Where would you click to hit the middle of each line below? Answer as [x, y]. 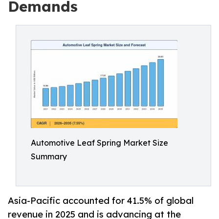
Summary [49, 156]
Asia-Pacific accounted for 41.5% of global [101, 201]
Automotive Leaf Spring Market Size [99, 143]
